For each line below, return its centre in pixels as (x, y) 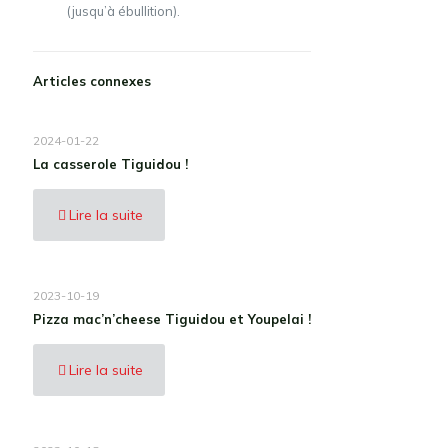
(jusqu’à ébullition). (123, 11)
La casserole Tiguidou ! (110, 164)
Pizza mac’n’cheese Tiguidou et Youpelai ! (172, 319)
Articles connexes (92, 81)
